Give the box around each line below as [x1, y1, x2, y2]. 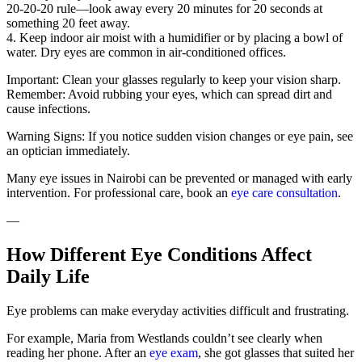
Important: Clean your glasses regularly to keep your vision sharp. [6, 72, 341, 86]
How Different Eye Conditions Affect [6, 243, 312, 265]
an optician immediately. [6, 143, 130, 158]
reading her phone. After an [6, 345, 149, 360]
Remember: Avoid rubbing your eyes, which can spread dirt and [6, 86, 332, 101]
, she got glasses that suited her [198, 345, 354, 360]
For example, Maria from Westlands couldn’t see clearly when [6, 330, 322, 345]
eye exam [149, 345, 198, 360]
